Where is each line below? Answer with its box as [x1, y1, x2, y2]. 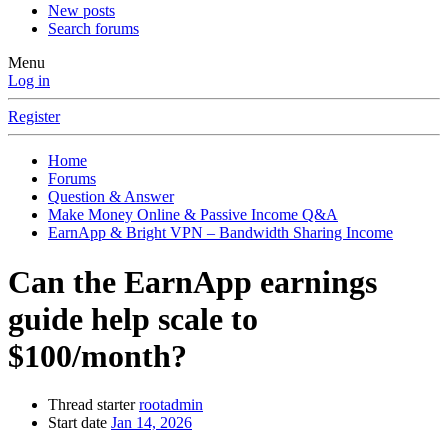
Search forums [48, 20, 139, 38]
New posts [48, 2, 115, 20]
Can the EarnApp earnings [8, 263, 377, 300]
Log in [8, 72, 50, 90]
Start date [48, 414, 107, 432]
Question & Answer [48, 188, 174, 206]
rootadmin [139, 396, 203, 414]
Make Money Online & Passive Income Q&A [48, 206, 338, 224]
